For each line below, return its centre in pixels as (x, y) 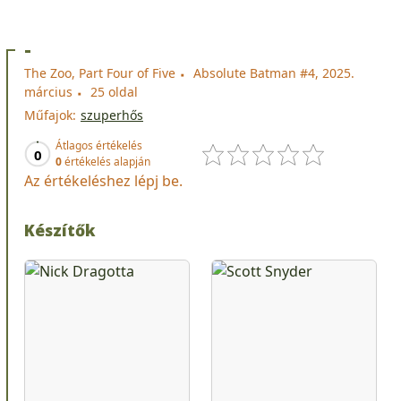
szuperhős (112, 115)
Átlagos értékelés (99, 146)
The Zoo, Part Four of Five (100, 73)
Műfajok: (50, 115)
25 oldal (114, 92)
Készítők (60, 230)
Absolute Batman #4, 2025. (274, 73)
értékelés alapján (106, 162)
